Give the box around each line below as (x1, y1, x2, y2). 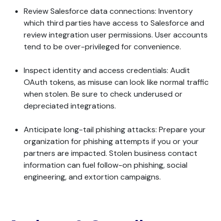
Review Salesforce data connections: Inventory (24, 6, 193, 17)
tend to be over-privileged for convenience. (24, 41, 181, 52)
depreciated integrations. (24, 101, 116, 111)
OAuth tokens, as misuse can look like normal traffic (24, 77, 209, 88)
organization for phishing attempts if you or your (24, 136, 199, 147)
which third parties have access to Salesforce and (24, 18, 204, 29)
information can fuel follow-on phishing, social (24, 160, 187, 171)
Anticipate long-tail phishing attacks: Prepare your (24, 124, 206, 135)
